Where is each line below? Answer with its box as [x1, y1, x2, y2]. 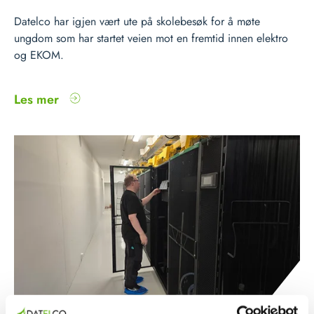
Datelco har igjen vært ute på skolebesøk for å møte [14, 13, 260, 29]
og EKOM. [14, 47, 64, 63]
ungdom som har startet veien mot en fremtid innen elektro [14, 30, 288, 46]
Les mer [14, 90, 62, 109]
